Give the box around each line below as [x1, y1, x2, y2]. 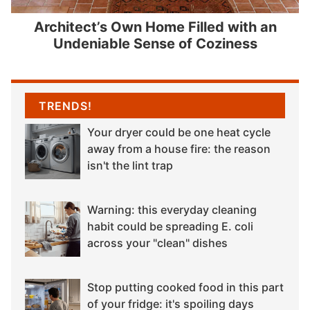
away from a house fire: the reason [87, 142, 271, 156]
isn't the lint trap [87, 158, 173, 173]
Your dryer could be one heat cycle [87, 125, 271, 140]
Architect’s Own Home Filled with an [33, 18, 277, 35]
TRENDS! [39, 98, 92, 113]
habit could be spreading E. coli [87, 219, 253, 234]
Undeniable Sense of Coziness [53, 35, 257, 52]
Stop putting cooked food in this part [87, 280, 284, 295]
